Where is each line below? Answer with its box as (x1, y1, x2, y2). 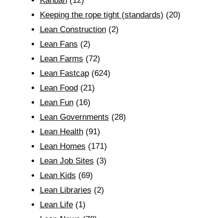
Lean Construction (39, 25, 106, 34)
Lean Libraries (39, 185, 91, 195)
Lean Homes (39, 142, 86, 151)
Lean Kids (39, 171, 76, 180)
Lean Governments (39, 112, 109, 122)
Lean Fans (39, 39, 78, 49)
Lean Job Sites (39, 156, 94, 165)
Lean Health (39, 127, 83, 136)
